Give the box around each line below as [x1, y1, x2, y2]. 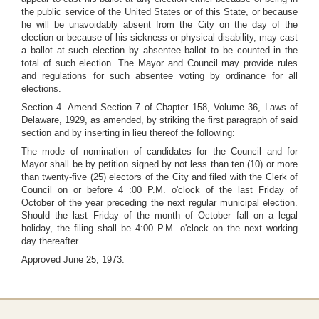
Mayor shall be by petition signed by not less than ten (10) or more [21, 159, 298, 169]
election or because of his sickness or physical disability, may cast [21, 32, 298, 43]
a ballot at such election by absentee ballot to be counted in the [21, 45, 298, 56]
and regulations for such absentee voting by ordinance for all [21, 70, 298, 81]
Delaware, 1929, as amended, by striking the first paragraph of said [21, 115, 298, 125]
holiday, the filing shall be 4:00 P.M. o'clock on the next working [21, 223, 298, 234]
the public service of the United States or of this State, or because [21, 6, 298, 17]
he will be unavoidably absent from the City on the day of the [21, 19, 298, 30]
